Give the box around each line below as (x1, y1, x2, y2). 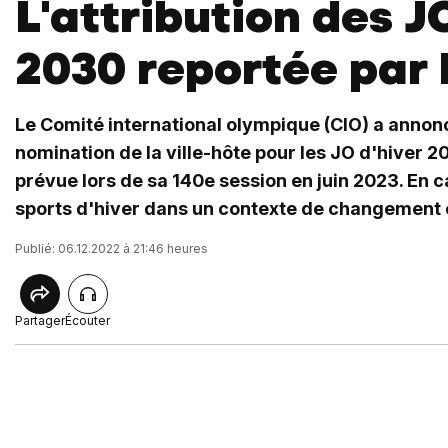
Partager (15, 313, 65, 328)
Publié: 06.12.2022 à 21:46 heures (15, 241, 208, 256)
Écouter (65, 313, 110, 328)
